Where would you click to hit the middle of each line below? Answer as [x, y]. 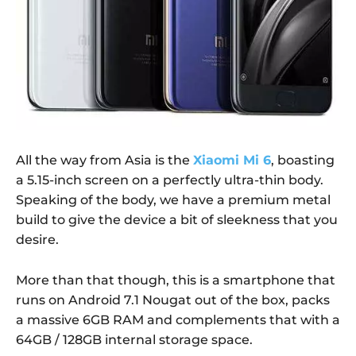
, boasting [303, 160]
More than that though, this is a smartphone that [176, 280]
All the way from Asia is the [104, 160]
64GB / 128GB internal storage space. [134, 339]
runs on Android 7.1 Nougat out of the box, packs [173, 300]
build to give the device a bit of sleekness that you [177, 219]
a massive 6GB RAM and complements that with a [178, 319]
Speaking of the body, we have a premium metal [173, 199]
